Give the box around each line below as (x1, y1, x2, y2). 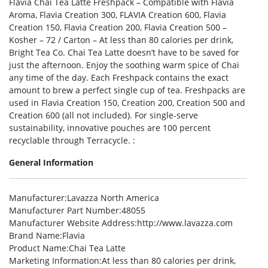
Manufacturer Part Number (9, 205, 119, 216)
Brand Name (9, 230, 60, 241)
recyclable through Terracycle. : (9, 135, 135, 146)
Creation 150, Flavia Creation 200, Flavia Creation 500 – (9, 22, 227, 33)
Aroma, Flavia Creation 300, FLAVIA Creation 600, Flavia (9, 9, 226, 20)
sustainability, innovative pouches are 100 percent (9, 122, 211, 133)
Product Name (9, 242, 66, 254)
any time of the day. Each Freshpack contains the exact (9, 72, 229, 83)
